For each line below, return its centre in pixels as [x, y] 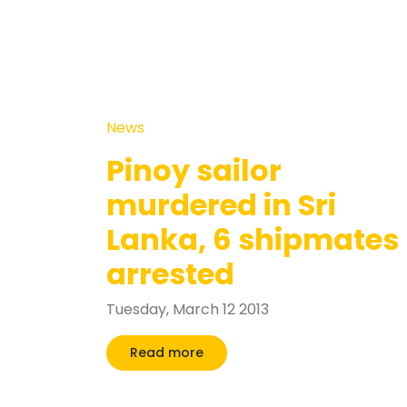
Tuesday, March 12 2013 [188, 309]
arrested [170, 274]
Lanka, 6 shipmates [253, 239]
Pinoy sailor [194, 170]
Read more [167, 352]
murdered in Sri [221, 205]
